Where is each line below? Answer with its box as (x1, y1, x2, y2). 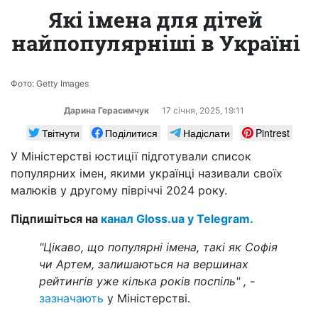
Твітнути (41, 125, 79, 140)
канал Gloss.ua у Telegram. (101, 211, 253, 226)
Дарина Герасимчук (63, 104, 151, 116)
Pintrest (255, 125, 290, 140)
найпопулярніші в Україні (11, 28, 300, 57)
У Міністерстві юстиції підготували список (11, 148, 251, 163)
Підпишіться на (11, 211, 101, 226)
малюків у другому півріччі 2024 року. (11, 182, 227, 197)
